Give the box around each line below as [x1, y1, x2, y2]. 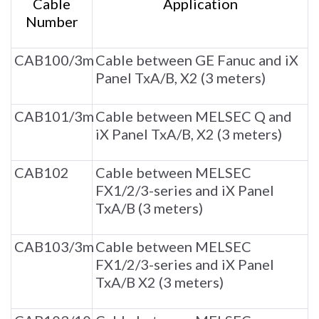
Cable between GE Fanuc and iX [95, 51, 298, 69]
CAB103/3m [14, 238, 94, 256]
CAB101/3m [14, 108, 94, 125]
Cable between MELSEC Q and [95, 108, 292, 125]
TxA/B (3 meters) [95, 199, 203, 217]
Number [25, 13, 78, 31]
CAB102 [14, 164, 69, 182]
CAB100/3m [14, 51, 94, 69]
